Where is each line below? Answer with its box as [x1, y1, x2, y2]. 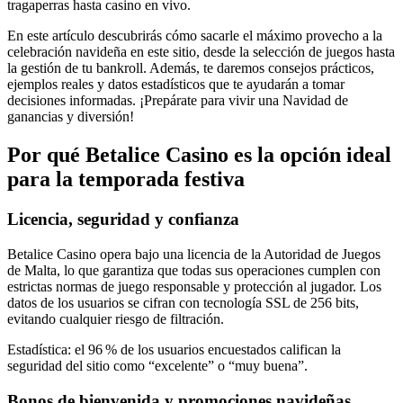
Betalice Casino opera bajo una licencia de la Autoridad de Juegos [7, 246, 381, 262]
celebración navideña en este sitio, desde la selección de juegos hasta [7, 44, 395, 60]
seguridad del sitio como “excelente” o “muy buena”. [7, 357, 308, 373]
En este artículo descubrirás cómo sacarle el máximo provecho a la [7, 28, 382, 44]
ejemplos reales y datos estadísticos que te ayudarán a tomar [7, 76, 345, 93]
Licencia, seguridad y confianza [7, 210, 239, 229]
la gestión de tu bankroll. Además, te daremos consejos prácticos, [7, 60, 374, 76]
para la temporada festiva [7, 167, 245, 192]
